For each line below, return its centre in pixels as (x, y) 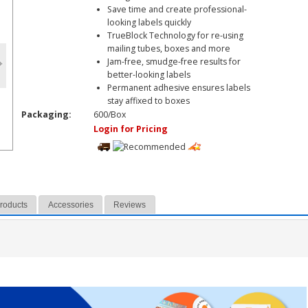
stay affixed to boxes (148, 101)
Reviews (130, 205)
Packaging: (46, 114)
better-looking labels (149, 75)
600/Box (110, 114)
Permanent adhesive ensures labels (179, 88)
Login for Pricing (131, 129)
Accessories (70, 205)
